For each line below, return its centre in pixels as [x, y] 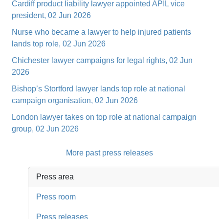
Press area [55, 177]
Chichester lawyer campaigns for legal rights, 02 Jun [102, 60]
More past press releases [109, 153]
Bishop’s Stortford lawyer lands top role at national [99, 89]
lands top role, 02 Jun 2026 [59, 44]
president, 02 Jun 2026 [51, 15]
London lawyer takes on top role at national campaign [104, 117]
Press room [56, 197]
